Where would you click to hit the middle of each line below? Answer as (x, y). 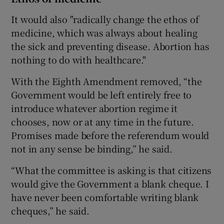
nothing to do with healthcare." (79, 59)
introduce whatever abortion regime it (94, 108)
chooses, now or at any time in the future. (103, 121)
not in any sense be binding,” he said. (92, 148)
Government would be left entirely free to (101, 94)
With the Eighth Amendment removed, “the (106, 81)
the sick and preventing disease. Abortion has (110, 46)
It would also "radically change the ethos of (105, 19)
